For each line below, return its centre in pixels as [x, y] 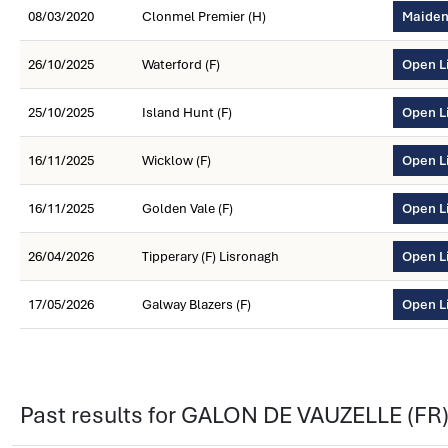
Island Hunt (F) [187, 112]
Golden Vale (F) [187, 208]
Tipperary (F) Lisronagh [210, 256]
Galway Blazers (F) [196, 304]
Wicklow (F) [176, 160]
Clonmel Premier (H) [204, 16]
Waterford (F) [181, 64]
